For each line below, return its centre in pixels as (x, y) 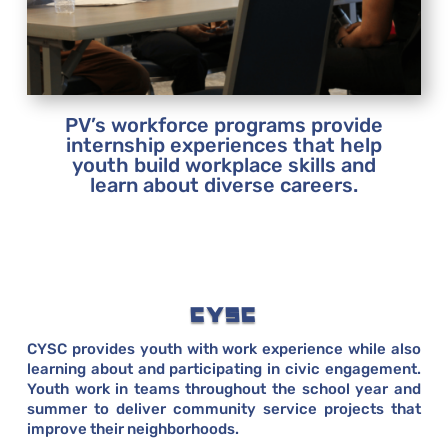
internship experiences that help (223, 144)
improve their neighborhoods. (132, 428)
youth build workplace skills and (223, 164)
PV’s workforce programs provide (223, 124)
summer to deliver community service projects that (224, 408)
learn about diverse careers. (223, 184)
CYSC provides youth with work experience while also (224, 348)
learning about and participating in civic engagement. (224, 368)
